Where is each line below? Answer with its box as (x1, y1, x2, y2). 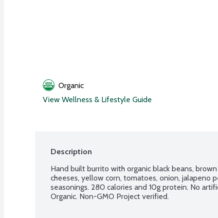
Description (51, 146, 92, 156)
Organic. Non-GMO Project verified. (51, 191, 169, 201)
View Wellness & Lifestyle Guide (43, 94, 152, 104)
